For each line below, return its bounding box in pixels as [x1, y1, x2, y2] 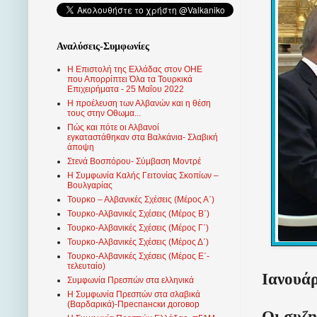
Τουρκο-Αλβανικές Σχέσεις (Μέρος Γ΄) [67, 223, 209, 234]
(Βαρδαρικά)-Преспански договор [67, 299, 200, 310]
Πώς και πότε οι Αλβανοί [67, 122, 159, 133]
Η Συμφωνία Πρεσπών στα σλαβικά [67, 289, 200, 300]
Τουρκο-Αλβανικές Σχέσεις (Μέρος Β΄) [67, 209, 209, 219]
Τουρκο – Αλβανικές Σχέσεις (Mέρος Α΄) [67, 195, 214, 205]
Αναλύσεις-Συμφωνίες [57, 41, 149, 52]
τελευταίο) [67, 261, 105, 272]
